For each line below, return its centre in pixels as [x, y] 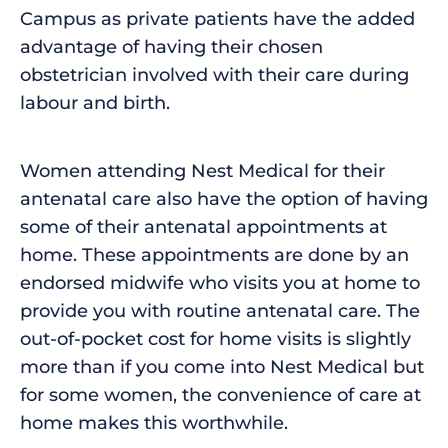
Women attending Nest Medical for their [202, 170]
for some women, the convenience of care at [220, 394]
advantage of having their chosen [171, 46]
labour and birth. [95, 102]
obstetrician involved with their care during [214, 74]
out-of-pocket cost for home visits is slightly [215, 338]
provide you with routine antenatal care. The [220, 310]
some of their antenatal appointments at [203, 226]
